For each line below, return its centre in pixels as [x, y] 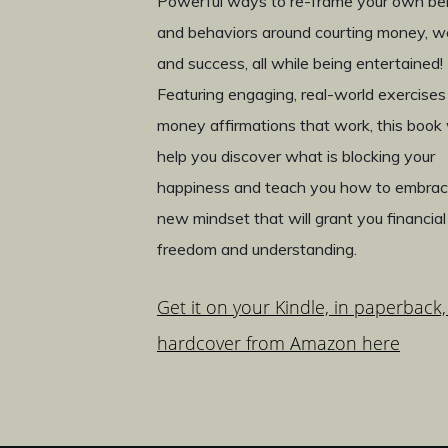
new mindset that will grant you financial [301, 218]
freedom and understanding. [257, 249]
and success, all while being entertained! [300, 63]
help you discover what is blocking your [296, 156]
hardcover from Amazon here [278, 343]
